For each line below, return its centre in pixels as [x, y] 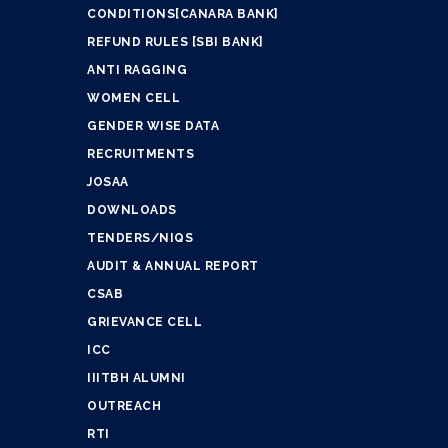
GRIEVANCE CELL [144, 322]
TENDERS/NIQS [140, 238]
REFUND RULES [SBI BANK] [175, 42]
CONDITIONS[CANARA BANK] [183, 14]
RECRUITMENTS [140, 154]
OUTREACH [124, 406]
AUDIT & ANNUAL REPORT [173, 266]
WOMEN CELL [133, 98]
